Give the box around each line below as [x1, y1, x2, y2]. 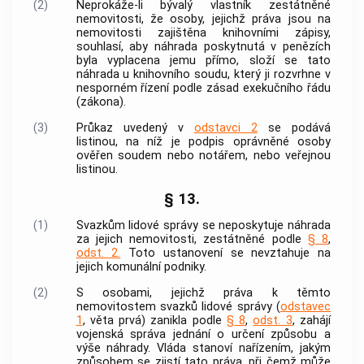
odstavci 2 [193, 121, 258, 136]
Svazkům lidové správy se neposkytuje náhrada [76, 218, 331, 232]
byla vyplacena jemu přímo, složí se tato [76, 53, 331, 67]
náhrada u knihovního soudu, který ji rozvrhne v [76, 67, 331, 81]
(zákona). [76, 94, 126, 109]
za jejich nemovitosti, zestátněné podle [76, 232, 308, 246]
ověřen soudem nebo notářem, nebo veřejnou [76, 149, 331, 163]
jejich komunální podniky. [76, 259, 206, 274]
